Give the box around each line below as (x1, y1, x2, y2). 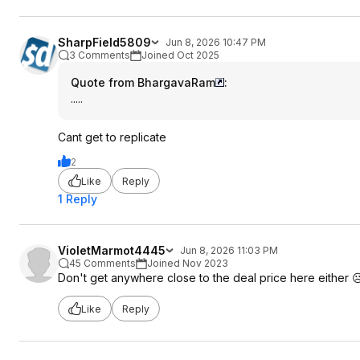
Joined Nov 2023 (147, 257, 228, 269)
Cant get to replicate (58, 130, 166, 144)
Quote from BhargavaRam (71, 76, 215, 89)
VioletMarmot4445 (58, 243, 166, 257)
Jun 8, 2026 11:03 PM (180, 244, 278, 256)
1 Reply (58, 192, 97, 206)
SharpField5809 (58, 35, 151, 49)
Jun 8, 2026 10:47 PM (166, 36, 266, 48)
